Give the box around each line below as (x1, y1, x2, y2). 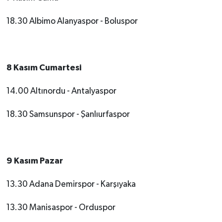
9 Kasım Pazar (6, 156, 63, 165)
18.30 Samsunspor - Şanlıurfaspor (6, 110, 130, 119)
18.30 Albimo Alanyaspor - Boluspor (6, 16, 138, 26)
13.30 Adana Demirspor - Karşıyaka (6, 179, 136, 189)
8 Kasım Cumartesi (6, 63, 82, 72)
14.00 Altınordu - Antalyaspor (6, 86, 116, 96)
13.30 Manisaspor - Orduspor (6, 203, 115, 212)
